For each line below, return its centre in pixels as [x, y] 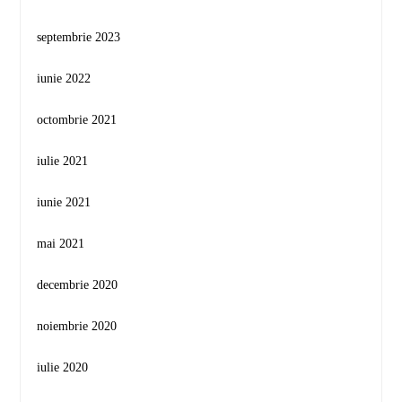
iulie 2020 [63, 367]
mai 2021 [61, 243]
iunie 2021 [64, 202]
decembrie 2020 [78, 284]
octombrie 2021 [77, 119]
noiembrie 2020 [77, 326]
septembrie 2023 [79, 37]
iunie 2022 [64, 78]
